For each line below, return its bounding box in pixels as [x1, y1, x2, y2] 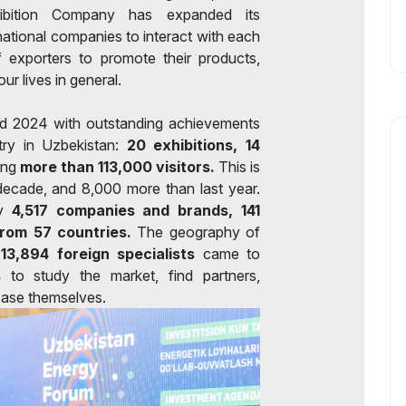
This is [215, 157, 260, 176]
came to [195, 244, 261, 263]
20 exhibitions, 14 [126, 135, 261, 154]
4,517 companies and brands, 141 [11, 200, 261, 219]
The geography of [130, 222, 260, 241]
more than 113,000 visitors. [20, 157, 215, 176]
